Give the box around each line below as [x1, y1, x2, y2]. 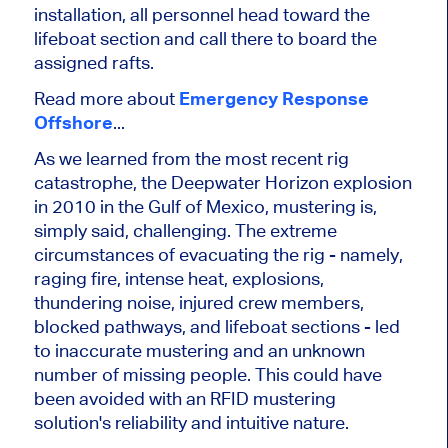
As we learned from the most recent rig [33, 147, 349, 169]
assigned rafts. [33, 51, 154, 73]
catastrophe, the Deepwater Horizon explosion [33, 171, 412, 193]
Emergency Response [178, 87, 369, 109]
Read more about [33, 87, 179, 109]
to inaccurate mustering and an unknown [33, 339, 365, 361]
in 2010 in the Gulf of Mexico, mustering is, [33, 195, 377, 217]
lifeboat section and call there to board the [33, 27, 377, 49]
